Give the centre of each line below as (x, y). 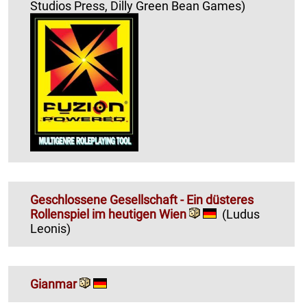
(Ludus (241, 214)
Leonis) (50, 228)
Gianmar (53, 284)
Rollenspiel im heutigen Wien (110, 214)
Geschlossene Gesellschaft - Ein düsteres (142, 199)
